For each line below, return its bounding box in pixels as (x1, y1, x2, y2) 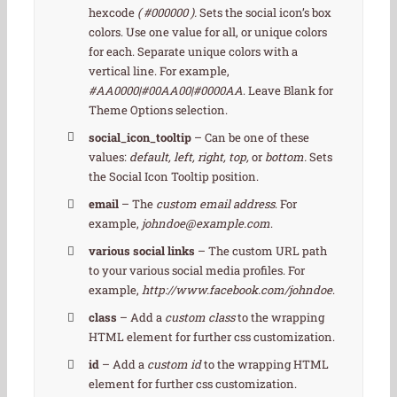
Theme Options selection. (89, 101, 229, 118)
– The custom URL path (195, 243, 328, 260)
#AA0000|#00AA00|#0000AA (89, 82, 244, 98)
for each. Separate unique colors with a (89, 43, 299, 59)
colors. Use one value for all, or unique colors (89, 23, 328, 40)
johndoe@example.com (142, 214, 271, 231)
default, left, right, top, (129, 148, 253, 165)
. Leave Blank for (243, 82, 334, 98)
